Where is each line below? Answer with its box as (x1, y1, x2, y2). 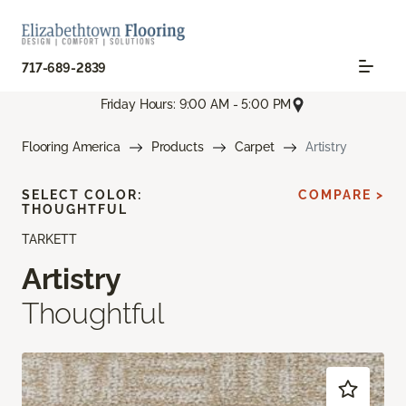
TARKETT (22, 231, 77, 246)
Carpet (234, 139, 275, 154)
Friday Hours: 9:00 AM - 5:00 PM (100, 97, 292, 112)
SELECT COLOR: (22, 187, 142, 202)
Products (150, 139, 204, 154)
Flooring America (22, 139, 121, 154)
